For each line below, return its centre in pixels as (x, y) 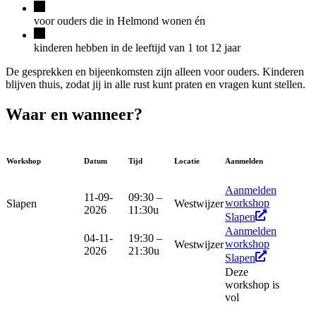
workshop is (252, 285)
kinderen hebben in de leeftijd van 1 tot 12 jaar (137, 48)
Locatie (187, 161)
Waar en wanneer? (74, 115)
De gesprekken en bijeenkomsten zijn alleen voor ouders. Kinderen (155, 72)
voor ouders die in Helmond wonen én (120, 21)
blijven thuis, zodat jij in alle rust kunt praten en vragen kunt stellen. (156, 85)
